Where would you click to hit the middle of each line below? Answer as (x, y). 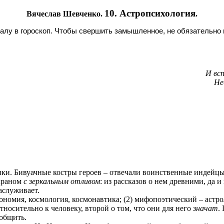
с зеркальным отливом (61, 181)
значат (205, 208)
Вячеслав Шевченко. (65, 14)
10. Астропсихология (150, 13)
